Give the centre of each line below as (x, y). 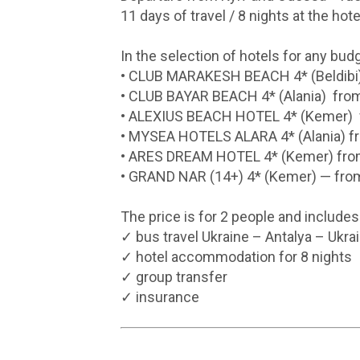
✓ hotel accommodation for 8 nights (236, 257)
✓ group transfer (174, 277)
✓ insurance (160, 297)
